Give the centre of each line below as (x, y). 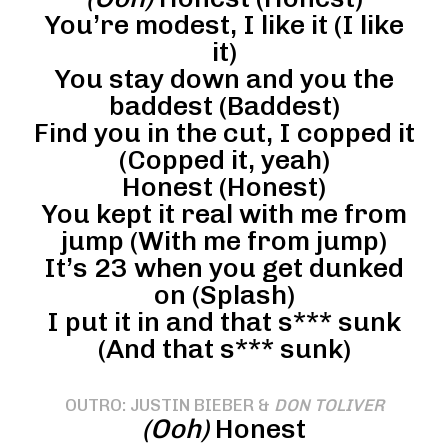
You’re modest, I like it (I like (224, 25)
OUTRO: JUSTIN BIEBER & (169, 405)
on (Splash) (224, 295)
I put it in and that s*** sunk (224, 322)
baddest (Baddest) (224, 106)
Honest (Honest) (224, 187)
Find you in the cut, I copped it (224, 133)
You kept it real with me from (224, 214)
